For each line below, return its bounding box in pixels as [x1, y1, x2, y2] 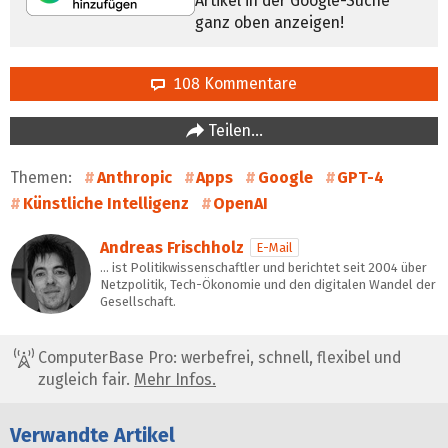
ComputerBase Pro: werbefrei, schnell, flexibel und [34, 347, 401, 367]
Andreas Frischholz [100, 237, 244, 257]
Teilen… [203, 120, 263, 140]
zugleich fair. [38, 369, 134, 389]
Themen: [10, 167, 76, 187]
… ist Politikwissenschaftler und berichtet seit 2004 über [100, 259, 427, 275]
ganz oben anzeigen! [195, 12, 344, 32]
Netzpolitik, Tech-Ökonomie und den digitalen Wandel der [100, 276, 436, 292]
